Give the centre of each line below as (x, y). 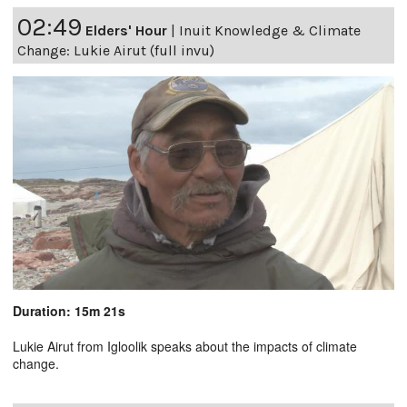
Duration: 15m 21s (69, 311)
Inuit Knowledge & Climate (270, 31)
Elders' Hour (126, 31)
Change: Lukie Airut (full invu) (116, 51)
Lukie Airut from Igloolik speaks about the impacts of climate (185, 347)
